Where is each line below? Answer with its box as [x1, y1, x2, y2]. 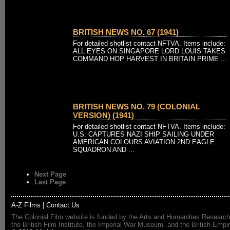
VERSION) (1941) [73, 111, 134, 120]
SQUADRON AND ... [73, 146, 135, 154]
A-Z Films [11, 201, 41, 209]
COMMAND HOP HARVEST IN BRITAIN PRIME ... [73, 55, 227, 63]
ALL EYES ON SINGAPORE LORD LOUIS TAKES [73, 47, 225, 55]
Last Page [34, 178, 66, 186]
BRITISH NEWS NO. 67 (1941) [73, 28, 179, 36]
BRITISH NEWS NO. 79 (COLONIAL [73, 102, 200, 111]
